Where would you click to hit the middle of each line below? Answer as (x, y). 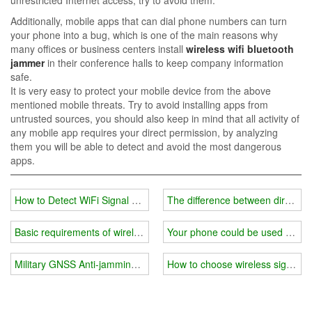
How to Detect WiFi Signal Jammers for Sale (112, 200)
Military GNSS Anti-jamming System (93, 264)
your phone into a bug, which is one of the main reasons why (144, 34)
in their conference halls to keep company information (164, 62)
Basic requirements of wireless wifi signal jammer (123, 232)
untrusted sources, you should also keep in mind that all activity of (155, 118)
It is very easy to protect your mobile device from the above (141, 90)
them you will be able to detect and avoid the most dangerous (146, 146)
